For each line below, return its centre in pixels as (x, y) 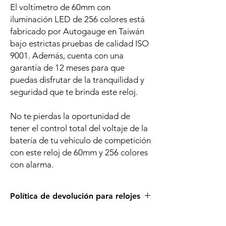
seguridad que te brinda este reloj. (74, 92)
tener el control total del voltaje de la (79, 128)
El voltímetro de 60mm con (60, 7)
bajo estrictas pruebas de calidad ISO (79, 43)
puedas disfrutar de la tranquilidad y (77, 80)
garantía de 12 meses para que (67, 68)
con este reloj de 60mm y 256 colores (79, 152)
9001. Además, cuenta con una (67, 55)
